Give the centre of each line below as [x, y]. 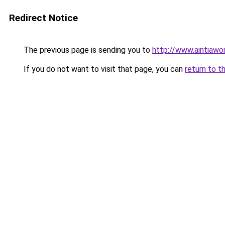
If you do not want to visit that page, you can [103, 69]
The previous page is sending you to [87, 50]
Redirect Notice [43, 18]
